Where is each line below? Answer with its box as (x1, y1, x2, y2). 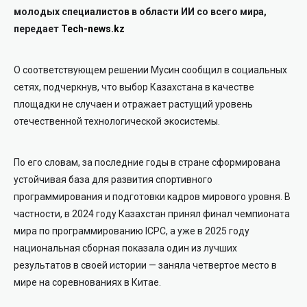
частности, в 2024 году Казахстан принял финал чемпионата (14, 208, 290, 220)
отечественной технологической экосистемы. (14, 116, 220, 127)
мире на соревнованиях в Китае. (14, 277, 161, 288)
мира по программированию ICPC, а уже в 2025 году (14, 225, 249, 237)
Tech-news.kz (61, 23, 125, 35)
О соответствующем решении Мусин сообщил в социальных (14, 64, 287, 76)
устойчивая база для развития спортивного (14, 174, 212, 186)
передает (14, 23, 61, 35)
